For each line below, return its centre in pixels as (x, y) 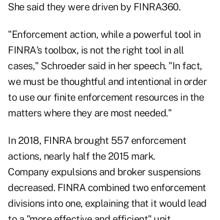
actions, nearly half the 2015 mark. (82, 156)
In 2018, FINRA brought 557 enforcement (97, 141)
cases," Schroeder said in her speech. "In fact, (105, 66)
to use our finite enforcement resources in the (106, 97)
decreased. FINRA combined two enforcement (107, 188)
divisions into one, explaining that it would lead (107, 204)
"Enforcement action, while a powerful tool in (104, 35)
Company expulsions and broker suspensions (104, 172)
